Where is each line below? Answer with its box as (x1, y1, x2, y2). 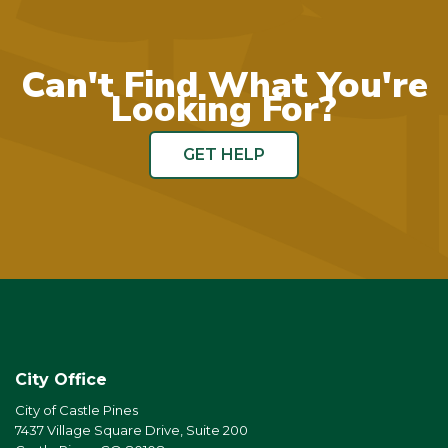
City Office (15, 369, 107, 389)
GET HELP (183, 144, 265, 164)
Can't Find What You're (20, 60, 428, 110)
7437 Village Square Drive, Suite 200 (15, 421, 248, 438)
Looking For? (111, 84, 337, 134)
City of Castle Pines (15, 401, 138, 418)
